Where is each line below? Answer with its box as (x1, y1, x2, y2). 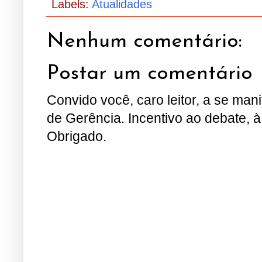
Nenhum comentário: (47, 32, 242, 53)
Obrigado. (47, 128, 106, 144)
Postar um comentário (47, 63, 253, 84)
